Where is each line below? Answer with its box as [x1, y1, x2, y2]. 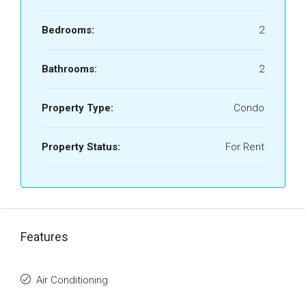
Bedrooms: [42, 24, 94, 36]
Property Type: [42, 102, 113, 114]
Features [20, 229, 68, 244]
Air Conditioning [36, 274, 108, 286]
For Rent [225, 141, 264, 153]
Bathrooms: [42, 63, 97, 75]
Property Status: [42, 141, 120, 153]
